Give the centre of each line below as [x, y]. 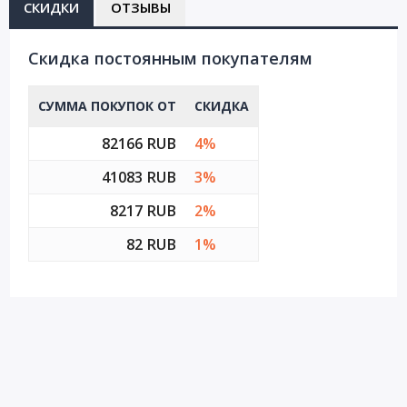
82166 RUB [139, 144]
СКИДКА [222, 106]
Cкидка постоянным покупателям [170, 58]
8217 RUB [143, 211]
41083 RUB [139, 177]
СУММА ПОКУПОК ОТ [107, 106]
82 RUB [151, 244]
